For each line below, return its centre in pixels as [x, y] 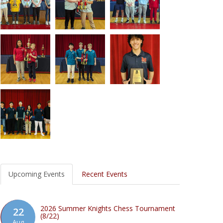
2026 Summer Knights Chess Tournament [108, 208]
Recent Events [105, 174]
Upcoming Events [37, 174]
